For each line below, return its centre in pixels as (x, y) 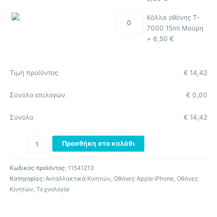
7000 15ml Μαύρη (175, 28)
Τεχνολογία (53, 189)
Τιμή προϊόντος (34, 72)
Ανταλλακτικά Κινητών (78, 179)
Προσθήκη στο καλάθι (98, 144)
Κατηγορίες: (28, 179)
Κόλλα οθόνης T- (173, 18)
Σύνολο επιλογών (38, 95)
